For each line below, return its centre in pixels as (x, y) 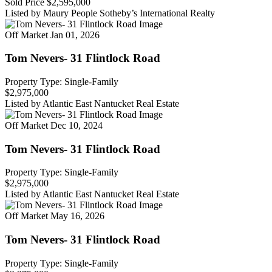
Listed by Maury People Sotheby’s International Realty (110, 13)
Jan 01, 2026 (75, 35)
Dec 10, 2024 (76, 125)
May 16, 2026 (77, 216)
